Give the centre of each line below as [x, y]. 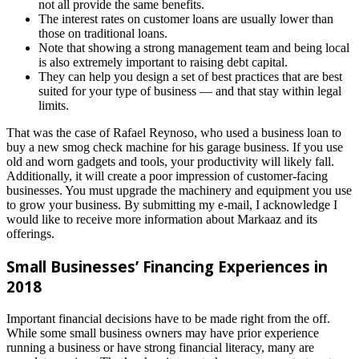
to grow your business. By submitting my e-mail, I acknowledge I [172, 205]
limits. [54, 106]
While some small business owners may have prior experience [163, 333]
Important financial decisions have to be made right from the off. [168, 318]
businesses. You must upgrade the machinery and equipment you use [179, 191]
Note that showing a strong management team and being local [194, 48]
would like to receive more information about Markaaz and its [162, 220]
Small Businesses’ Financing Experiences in [167, 266]
